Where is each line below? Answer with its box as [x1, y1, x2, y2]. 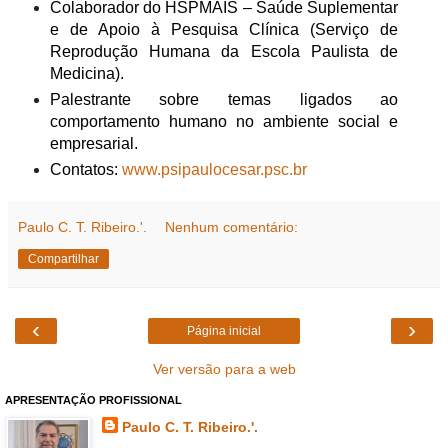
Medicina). [49, 64, 124, 82]
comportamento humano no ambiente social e [49, 112, 399, 130]
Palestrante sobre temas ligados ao [49, 90, 399, 108]
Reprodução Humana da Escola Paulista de [49, 42, 399, 60]
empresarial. [49, 134, 138, 152]
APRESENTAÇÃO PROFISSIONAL [5, 393, 182, 406]
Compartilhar [28, 251, 99, 266]
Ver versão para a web [152, 360, 296, 377]
